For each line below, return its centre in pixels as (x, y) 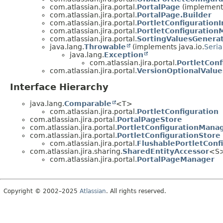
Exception (124, 55)
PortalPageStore (150, 120)
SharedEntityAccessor (166, 152)
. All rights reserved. (136, 191)
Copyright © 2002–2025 (42, 191)
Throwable (105, 47)
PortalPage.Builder (174, 15)
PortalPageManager (176, 160)
